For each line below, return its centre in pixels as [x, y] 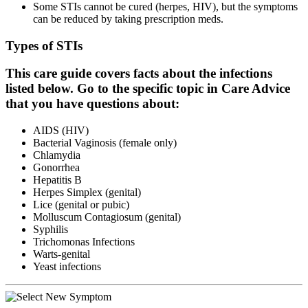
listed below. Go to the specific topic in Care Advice [148, 89]
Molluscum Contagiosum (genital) [107, 217]
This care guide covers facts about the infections [139, 74]
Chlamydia [57, 155]
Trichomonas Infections [84, 242]
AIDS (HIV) [61, 131]
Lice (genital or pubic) [81, 205]
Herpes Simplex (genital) [87, 192]
